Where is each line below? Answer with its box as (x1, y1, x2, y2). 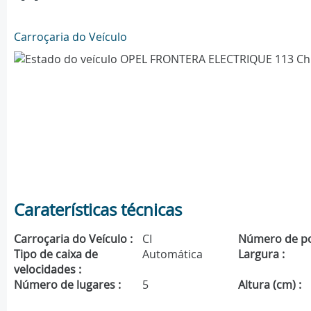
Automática (142, 246, 203, 262)
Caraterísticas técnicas (14, 198, 182, 221)
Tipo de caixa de (14, 246, 98, 262)
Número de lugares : (14, 276, 121, 292)
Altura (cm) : (238, 276, 302, 292)
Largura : (238, 246, 285, 262)
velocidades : (14, 261, 81, 277)
